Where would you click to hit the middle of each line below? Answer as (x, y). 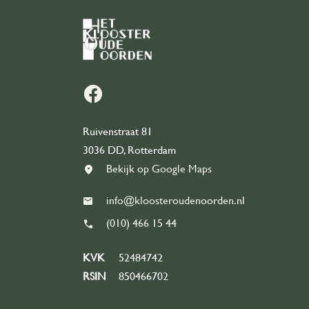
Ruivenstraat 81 (118, 132)
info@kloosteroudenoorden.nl (176, 201)
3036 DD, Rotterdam (129, 151)
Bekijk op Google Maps (159, 169)
